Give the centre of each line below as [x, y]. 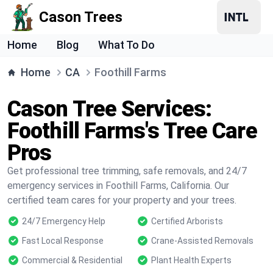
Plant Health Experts [191, 260]
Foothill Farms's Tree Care [132, 131]
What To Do [126, 45]
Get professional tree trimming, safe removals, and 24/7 [127, 171]
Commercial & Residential [72, 260]
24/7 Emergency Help [64, 221]
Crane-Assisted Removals [202, 241]
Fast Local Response [63, 241]
